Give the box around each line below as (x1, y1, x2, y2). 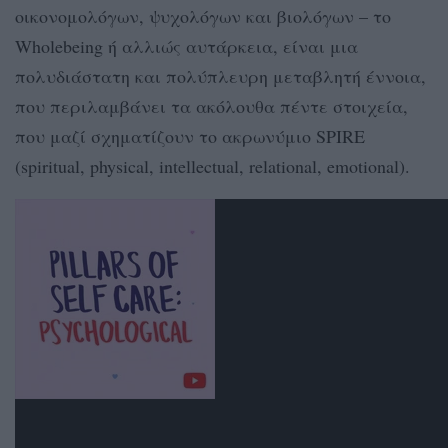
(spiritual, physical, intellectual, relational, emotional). (15, 153, 410, 178)
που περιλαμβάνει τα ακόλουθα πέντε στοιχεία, (15, 93, 408, 118)
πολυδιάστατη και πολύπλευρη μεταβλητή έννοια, (15, 63, 426, 88)
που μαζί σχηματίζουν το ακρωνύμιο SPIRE (15, 123, 365, 148)
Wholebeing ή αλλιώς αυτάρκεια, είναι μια (15, 33, 358, 58)
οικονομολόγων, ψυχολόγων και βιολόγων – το (15, 3, 391, 28)
